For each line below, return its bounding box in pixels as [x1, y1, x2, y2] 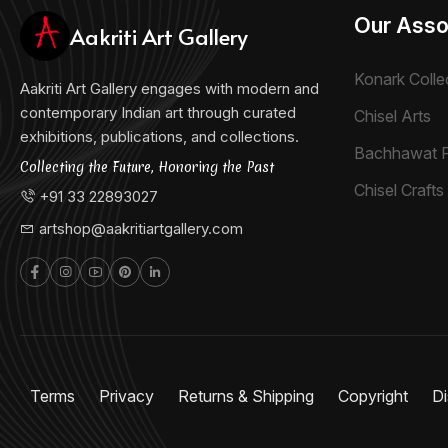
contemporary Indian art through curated [20, 103, 296, 122]
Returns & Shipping [178, 386, 318, 406]
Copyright [338, 386, 412, 406]
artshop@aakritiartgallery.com [39, 219, 243, 238]
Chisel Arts [353, 106, 431, 126]
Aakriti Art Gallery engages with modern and [20, 79, 319, 98]
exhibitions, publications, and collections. [20, 127, 299, 146]
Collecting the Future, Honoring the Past [20, 158, 274, 176]
